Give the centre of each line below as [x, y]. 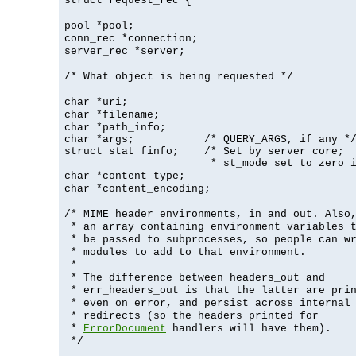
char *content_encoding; [137, 188]
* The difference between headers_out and [195, 277]
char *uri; [96, 102]
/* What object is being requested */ [179, 76]
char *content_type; [125, 176]
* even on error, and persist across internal [207, 303]
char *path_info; [115, 127]
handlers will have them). [249, 328]
